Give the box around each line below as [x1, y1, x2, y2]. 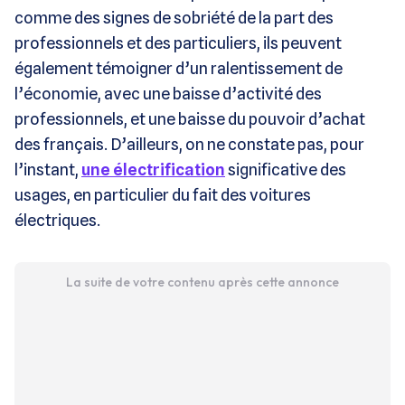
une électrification [81, 159, 225, 179]
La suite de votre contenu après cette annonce [65, 273, 339, 290]
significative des [225, 159, 346, 179]
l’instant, [14, 159, 81, 179]
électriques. [14, 210, 100, 230]
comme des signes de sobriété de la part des [14, 7, 334, 27]
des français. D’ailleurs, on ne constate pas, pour [14, 134, 364, 154]
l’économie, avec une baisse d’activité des [14, 83, 322, 103]
